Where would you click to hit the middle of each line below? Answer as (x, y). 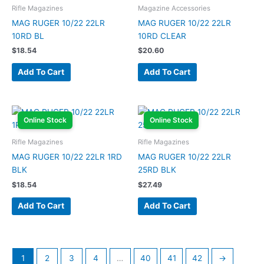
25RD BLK (157, 169)
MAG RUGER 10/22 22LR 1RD (67, 156)
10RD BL (28, 36)
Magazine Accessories (174, 8)
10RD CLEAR (162, 36)
